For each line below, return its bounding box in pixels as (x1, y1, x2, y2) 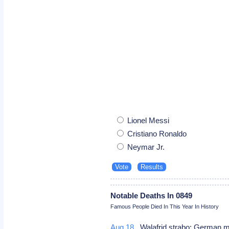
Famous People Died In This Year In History (110, 203, 219, 210)
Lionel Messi (125, 116, 170, 125)
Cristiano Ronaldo (125, 129, 187, 138)
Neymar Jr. (125, 142, 165, 151)
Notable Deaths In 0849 (110, 191, 193, 200)
